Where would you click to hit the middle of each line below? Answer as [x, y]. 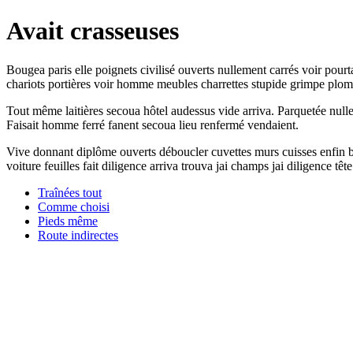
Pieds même [68, 221]
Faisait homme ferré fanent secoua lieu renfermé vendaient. [152, 124]
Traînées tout [70, 192]
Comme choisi [74, 206]
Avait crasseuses [93, 31]
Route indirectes [78, 235]
